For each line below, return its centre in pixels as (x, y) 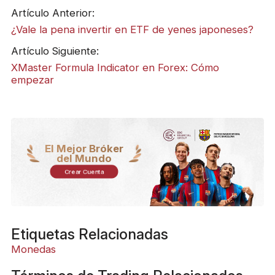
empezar (32, 79)
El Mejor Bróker (84, 149)
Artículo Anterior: (52, 13)
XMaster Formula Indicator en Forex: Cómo (115, 67)
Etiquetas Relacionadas (89, 234)
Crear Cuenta (84, 172)
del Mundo (84, 159)
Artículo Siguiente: (55, 51)
